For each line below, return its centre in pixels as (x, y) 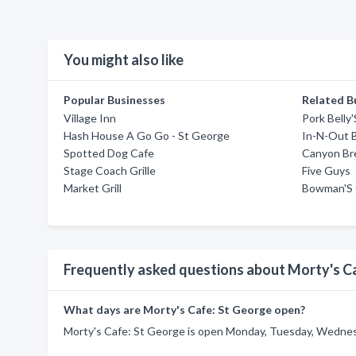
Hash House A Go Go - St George (147, 135)
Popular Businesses (114, 100)
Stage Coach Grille (110, 170)
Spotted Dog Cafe (109, 153)
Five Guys (327, 170)
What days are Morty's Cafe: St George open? (184, 310)
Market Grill (93, 188)
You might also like (124, 60)
